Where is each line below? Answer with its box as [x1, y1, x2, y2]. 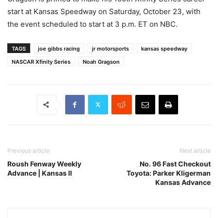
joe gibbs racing [38, 45, 80, 52]
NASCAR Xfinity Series [12, 58, 71, 65]
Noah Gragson [83, 58, 120, 65]
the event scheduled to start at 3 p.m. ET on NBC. [7, 19, 178, 29]
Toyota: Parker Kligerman [127, 168, 211, 177]
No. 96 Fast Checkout [140, 159, 211, 168]
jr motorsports [92, 45, 129, 52]
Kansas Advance [155, 178, 211, 186]
